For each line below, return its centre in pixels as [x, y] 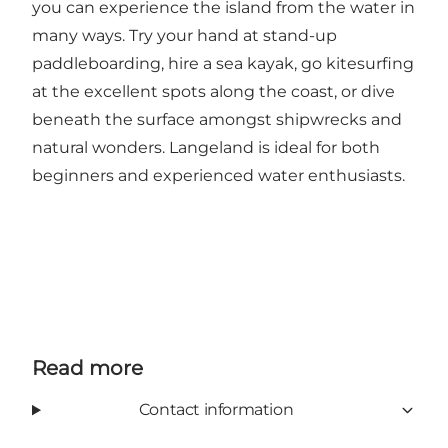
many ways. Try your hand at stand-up [184, 36]
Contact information [216, 410]
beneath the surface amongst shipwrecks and [217, 120]
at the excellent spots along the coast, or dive [213, 92]
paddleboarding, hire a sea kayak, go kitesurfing [223, 64]
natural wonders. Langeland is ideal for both [206, 148]
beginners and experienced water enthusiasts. [218, 176]
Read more [87, 368]
